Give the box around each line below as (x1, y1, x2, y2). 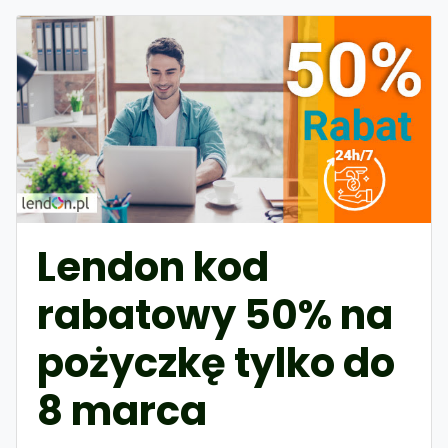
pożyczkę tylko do (37, 334, 395, 391)
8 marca (37, 382, 207, 439)
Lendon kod (37, 238, 269, 295)
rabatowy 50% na (37, 286, 393, 343)
